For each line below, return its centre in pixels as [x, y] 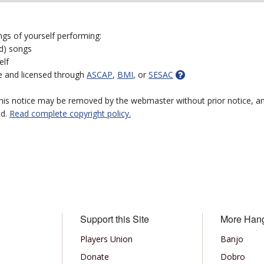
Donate [94, 257]
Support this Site [114, 219]
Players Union [106, 239]
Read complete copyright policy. [70, 113]
